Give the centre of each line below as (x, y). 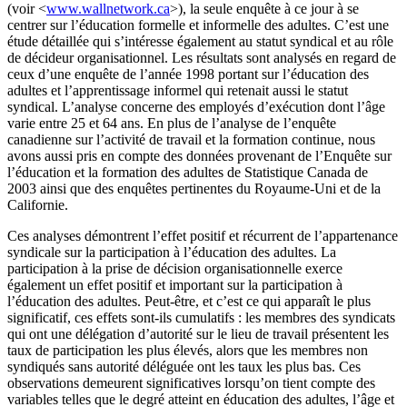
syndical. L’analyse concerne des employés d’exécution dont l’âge (196, 106)
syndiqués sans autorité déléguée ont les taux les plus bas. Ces (184, 366)
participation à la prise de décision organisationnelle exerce (175, 268)
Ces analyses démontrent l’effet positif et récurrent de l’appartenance (203, 235)
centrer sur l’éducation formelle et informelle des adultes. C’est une (198, 25)
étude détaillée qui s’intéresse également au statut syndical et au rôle (200, 41)
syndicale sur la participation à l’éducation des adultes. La (172, 252)
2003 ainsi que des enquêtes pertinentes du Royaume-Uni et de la (194, 188)
